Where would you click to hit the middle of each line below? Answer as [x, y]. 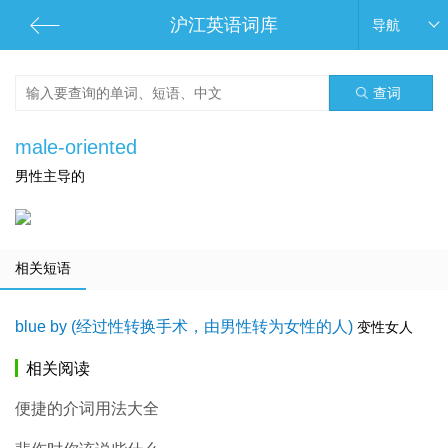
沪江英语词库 [223, 25]
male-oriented [76, 147]
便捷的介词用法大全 [87, 408]
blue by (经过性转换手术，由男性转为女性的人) [184, 326]
